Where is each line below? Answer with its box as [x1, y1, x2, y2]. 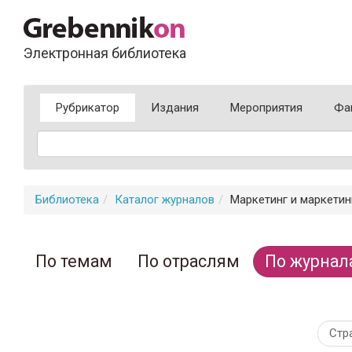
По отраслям [137, 251, 240, 271]
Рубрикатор [56, 101, 119, 115]
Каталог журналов [115, 192, 214, 207]
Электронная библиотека [24, 45, 186, 61]
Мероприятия [230, 101, 302, 115]
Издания [151, 101, 199, 115]
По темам [35, 251, 112, 271]
